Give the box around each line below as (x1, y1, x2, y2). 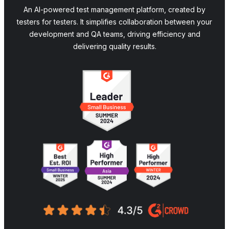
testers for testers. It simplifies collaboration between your (17, 17, 212, 26)
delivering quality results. (73, 41, 156, 51)
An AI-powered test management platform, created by (24, 5, 205, 14)
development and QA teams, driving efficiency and (29, 29, 200, 38)
